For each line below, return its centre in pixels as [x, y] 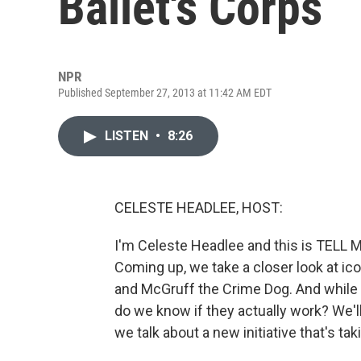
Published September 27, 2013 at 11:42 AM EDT [165, 93]
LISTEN [128, 136]
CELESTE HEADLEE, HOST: [199, 207]
